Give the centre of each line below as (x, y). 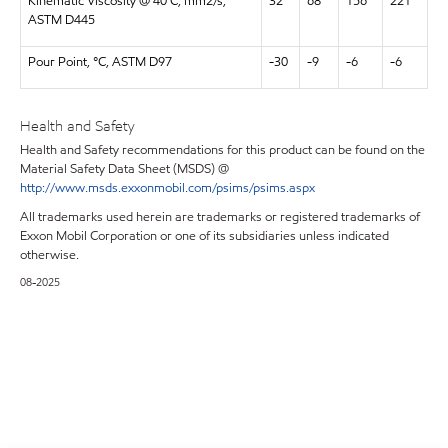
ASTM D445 (61, 19)
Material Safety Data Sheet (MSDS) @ (124, 169)
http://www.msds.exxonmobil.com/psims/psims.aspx (167, 188)
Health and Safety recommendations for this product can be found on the (222, 150)
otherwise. (49, 255)
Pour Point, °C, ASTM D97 (99, 61)
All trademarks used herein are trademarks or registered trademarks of (220, 217)
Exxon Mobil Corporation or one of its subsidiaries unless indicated (204, 236)
